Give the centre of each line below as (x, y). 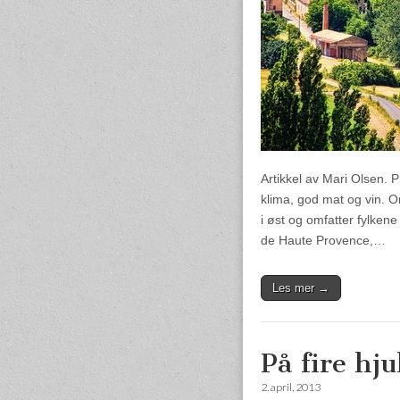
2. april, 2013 (291, 387)
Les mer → (301, 287)
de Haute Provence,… (323, 240)
